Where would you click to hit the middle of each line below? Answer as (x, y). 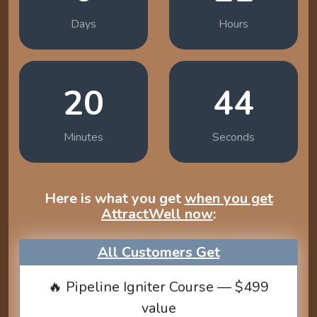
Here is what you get (114, 199)
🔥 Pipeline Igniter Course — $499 (158, 287)
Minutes (83, 138)
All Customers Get (158, 253)
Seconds (234, 138)
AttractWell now (157, 214)
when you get (229, 199)
